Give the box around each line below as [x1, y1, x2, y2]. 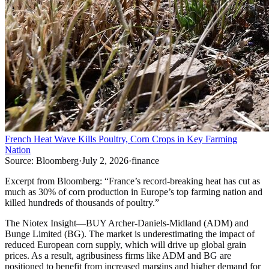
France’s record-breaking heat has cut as [109, 176, 260, 187]
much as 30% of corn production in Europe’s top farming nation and [5, 187, 262, 198]
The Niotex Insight [5, 218, 76, 229]
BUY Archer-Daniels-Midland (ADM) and [86, 218, 249, 229]
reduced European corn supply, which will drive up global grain [5, 240, 246, 250]
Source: [5, 156, 34, 166]
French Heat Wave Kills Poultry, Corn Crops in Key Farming [5, 134, 237, 145]
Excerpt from [5, 176, 57, 187]
